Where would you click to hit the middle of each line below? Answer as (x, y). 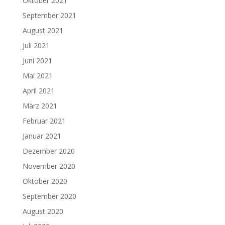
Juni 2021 (37, 61)
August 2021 (43, 31)
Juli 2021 (36, 46)
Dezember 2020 (48, 151)
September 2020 (49, 196)
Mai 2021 (37, 76)
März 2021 (40, 106)
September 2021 (49, 16)
